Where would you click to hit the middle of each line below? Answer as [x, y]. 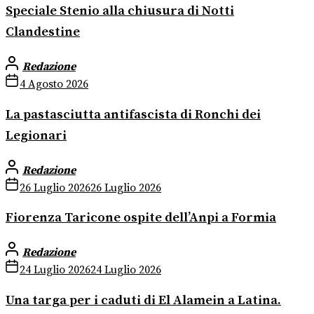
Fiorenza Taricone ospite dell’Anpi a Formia [141, 218]
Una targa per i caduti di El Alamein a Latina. [143, 300]
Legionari [36, 135]
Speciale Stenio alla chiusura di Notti [120, 11]
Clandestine [43, 32]
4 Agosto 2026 [54, 84]
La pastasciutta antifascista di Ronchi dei [133, 114]
